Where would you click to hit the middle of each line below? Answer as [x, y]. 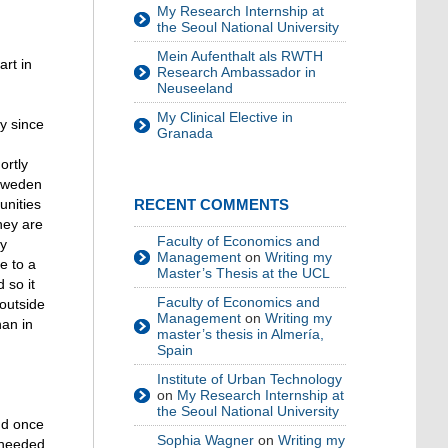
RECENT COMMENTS [211, 204]
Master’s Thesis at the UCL [243, 273]
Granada [185, 133]
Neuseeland [195, 88]
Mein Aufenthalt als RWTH [240, 56]
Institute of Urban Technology [249, 379]
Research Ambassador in [236, 72]
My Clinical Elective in [225, 117]
